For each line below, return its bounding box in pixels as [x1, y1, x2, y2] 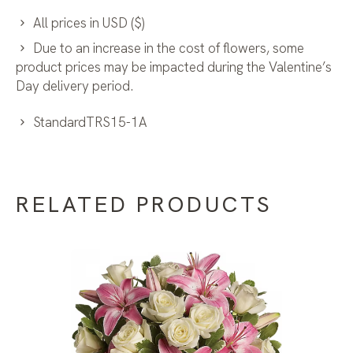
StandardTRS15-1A [33, 113, 147, 132]
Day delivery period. [16, 77, 133, 95]
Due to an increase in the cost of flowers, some [33, 39, 304, 58]
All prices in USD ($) [33, 14, 144, 32]
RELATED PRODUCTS [16, 190, 273, 219]
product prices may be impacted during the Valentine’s [16, 58, 332, 76]
